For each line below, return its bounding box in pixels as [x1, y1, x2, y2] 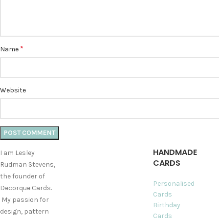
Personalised [153, 179, 195, 188]
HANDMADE [153, 146, 197, 158]
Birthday [153, 200, 180, 209]
